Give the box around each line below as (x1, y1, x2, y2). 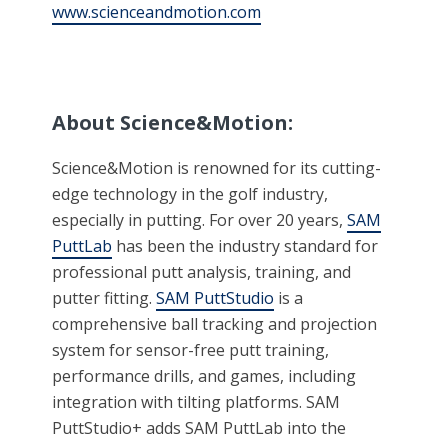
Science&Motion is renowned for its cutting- (52, 157, 382, 180)
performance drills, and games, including (52, 365, 357, 388)
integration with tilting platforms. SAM (52, 391, 341, 414)
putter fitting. (52, 287, 157, 310)
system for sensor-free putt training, (52, 339, 330, 362)
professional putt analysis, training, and (52, 261, 352, 284)
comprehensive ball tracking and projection (52, 313, 378, 336)
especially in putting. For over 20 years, (52, 209, 348, 232)
